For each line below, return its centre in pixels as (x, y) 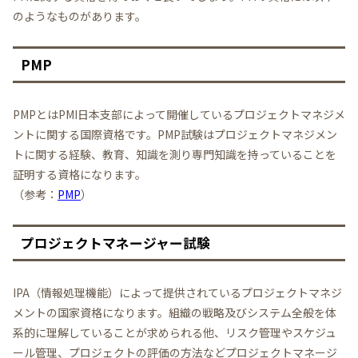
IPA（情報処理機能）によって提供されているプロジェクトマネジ (177, 293)
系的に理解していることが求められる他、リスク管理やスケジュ (175, 333)
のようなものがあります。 (80, 16)
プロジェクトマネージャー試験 (115, 243)
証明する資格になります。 (80, 175)
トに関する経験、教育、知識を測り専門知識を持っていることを (175, 155)
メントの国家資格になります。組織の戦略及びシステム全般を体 (175, 313)
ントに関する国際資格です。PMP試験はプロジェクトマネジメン (175, 135)
